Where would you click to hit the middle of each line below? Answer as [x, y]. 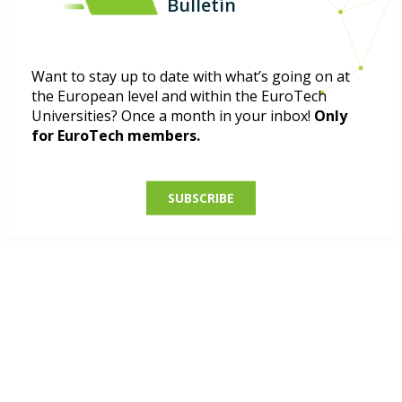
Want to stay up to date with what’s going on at [191, 76]
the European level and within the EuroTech [179, 96]
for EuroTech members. [116, 135]
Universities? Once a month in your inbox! [173, 115]
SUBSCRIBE [201, 197]
